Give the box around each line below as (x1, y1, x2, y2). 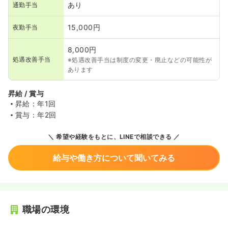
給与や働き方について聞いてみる (53, 153, 175, 163)
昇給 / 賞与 (8, 89, 44, 98)
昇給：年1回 (15, 99, 56, 108)
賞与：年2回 (15, 110, 56, 120)
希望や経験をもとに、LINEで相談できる (54, 133, 172, 141)
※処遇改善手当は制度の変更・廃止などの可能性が (68, 56, 212, 64)
